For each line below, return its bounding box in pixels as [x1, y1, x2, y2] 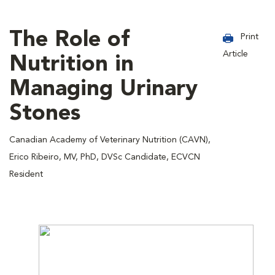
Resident [9, 169, 43, 179]
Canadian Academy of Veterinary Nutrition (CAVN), [9, 135, 211, 144]
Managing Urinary [9, 78, 198, 101]
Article [223, 49, 249, 58]
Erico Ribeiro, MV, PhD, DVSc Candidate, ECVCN [9, 152, 200, 161]
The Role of [9, 29, 130, 52]
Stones [9, 103, 80, 125]
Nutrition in [9, 53, 134, 76]
